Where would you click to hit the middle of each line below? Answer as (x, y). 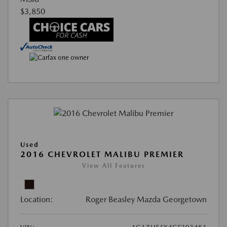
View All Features (113, 165)
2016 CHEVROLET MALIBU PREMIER (102, 154)
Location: (37, 199)
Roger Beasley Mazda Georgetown (146, 199)
